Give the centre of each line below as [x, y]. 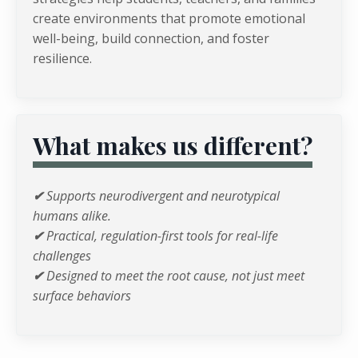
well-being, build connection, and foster [151, 39]
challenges [62, 256]
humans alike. [72, 216]
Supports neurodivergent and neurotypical [163, 196]
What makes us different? [173, 146]
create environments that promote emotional [169, 19]
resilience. [62, 59]
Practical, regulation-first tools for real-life [161, 236]
